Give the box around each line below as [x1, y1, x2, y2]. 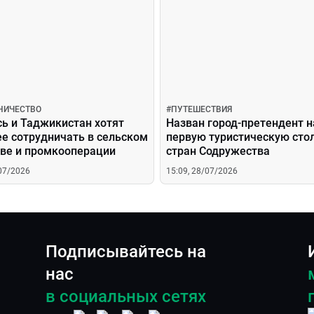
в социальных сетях [46, 287, 206, 306]
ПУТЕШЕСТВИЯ [171, 104, 232, 114]
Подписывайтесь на [46, 242, 206, 261]
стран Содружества [166, 144, 270, 158]
